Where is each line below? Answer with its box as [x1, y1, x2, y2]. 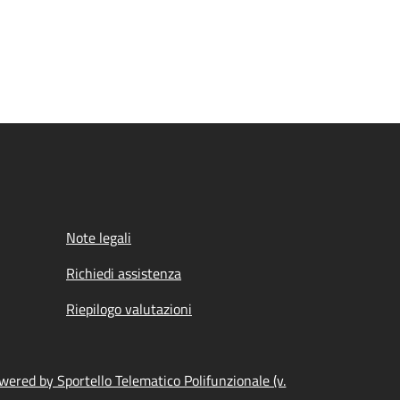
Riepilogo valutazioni [66, 298, 192, 320]
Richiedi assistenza [66, 262, 181, 284]
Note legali [66, 227, 131, 248]
